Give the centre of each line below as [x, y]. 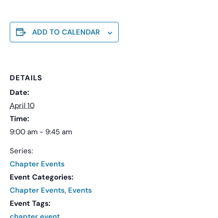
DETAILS [26, 78]
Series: [21, 151]
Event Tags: [30, 204]
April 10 [22, 106]
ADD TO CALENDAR [66, 32]
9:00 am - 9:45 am [41, 132]
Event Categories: [42, 177]
